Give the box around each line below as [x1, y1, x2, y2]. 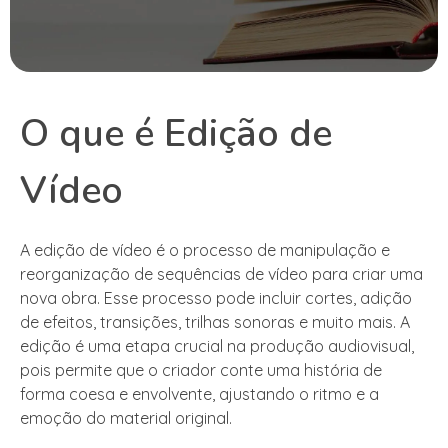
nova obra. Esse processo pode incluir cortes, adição [20, 288, 412, 309]
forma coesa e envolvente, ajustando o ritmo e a [20, 384, 379, 405]
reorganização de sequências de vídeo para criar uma [20, 264, 423, 285]
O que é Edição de [20, 108, 332, 160]
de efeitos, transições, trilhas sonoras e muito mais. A [20, 312, 410, 333]
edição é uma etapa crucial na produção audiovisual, [20, 336, 414, 357]
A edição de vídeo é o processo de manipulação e [20, 240, 390, 261]
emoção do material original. [20, 408, 232, 429]
